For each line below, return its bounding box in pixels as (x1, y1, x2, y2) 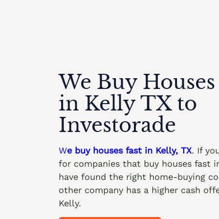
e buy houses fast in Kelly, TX (67, 145, 192, 156)
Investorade (59, 113, 176, 138)
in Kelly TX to (59, 91, 197, 116)
